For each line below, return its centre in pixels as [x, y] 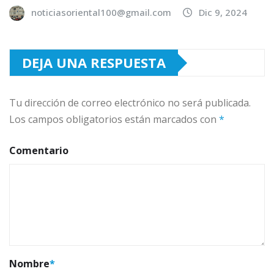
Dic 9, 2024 [223, 13]
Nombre [29, 264]
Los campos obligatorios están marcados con [114, 120]
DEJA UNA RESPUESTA [94, 63]
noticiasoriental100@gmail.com [101, 13]
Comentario [39, 151]
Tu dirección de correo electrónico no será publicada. [130, 103]
